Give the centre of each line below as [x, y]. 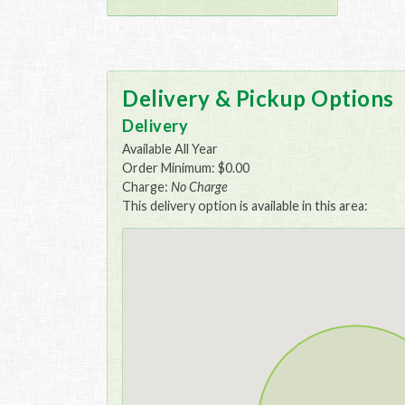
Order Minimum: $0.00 [186, 168]
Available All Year [170, 149]
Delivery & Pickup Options [258, 98]
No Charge [199, 187]
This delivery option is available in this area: [245, 206]
